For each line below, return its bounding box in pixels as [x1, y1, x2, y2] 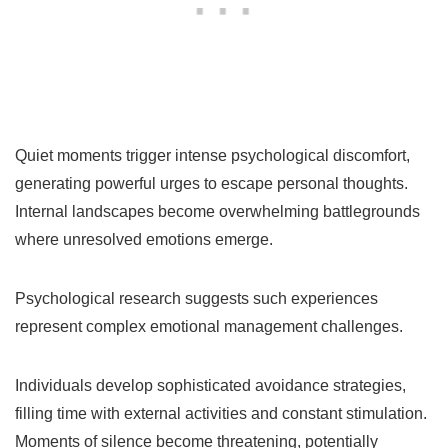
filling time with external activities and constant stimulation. [15, 404, 427, 422]
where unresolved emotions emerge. [15, 230, 273, 248]
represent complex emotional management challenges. [15, 317, 403, 335]
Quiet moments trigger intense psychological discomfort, [15, 146, 410, 164]
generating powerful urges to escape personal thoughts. [15, 174, 408, 192]
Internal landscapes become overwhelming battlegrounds [15, 202, 420, 220]
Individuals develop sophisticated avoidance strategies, [15, 376, 406, 394]
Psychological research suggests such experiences [15, 289, 378, 307]
